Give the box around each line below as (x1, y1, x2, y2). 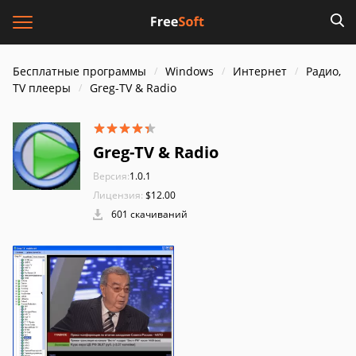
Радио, (306, 64, 341, 79)
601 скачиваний (109, 207, 188, 221)
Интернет (233, 64, 287, 79)
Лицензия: (93, 188, 143, 202)
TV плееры (13, 80, 71, 95)
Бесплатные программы (13, 64, 146, 79)
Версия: (93, 169, 130, 183)
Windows (165, 64, 214, 79)
